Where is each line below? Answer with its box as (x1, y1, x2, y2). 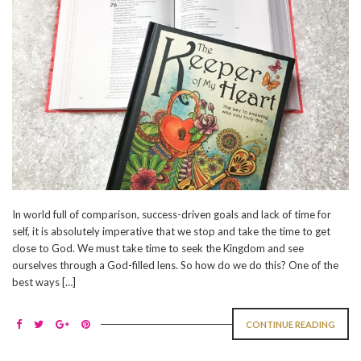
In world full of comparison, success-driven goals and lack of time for (12, 208, 331, 222)
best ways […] (12, 276, 76, 289)
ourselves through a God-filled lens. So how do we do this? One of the (12, 259, 338, 272)
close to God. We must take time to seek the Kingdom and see (12, 242, 304, 255)
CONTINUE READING (246, 319, 335, 330)
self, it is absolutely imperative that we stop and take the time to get (12, 225, 330, 239)
